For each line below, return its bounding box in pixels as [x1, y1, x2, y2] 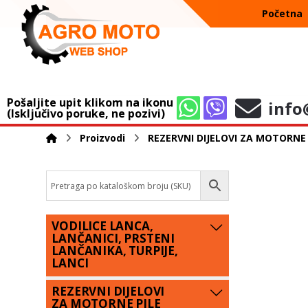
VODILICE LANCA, [52, 218, 153, 234]
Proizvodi [80, 131, 126, 144]
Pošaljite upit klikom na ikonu [7, 94, 173, 110]
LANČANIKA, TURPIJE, [52, 243, 178, 258]
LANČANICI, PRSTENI [52, 230, 175, 246]
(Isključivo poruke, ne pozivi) [7, 105, 165, 121]
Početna [262, 7, 303, 20]
